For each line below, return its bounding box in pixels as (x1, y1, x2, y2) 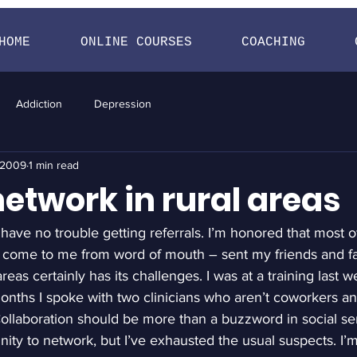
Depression (94, 96, 151, 110)
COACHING (241, 35, 306, 49)
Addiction (16, 96, 62, 110)
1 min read (29, 158, 79, 171)
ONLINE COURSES (80, 35, 192, 49)
